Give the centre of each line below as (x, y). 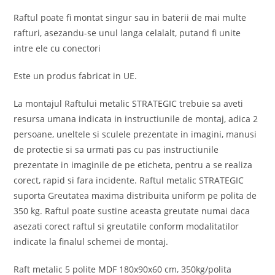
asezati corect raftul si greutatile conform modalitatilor (126, 227)
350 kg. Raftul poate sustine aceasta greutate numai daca (132, 211)
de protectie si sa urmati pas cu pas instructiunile (116, 150)
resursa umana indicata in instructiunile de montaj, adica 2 (136, 119)
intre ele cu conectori (57, 48)
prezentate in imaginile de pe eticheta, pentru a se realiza (133, 165)
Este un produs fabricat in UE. (76, 76)
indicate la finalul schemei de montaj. (91, 242)
